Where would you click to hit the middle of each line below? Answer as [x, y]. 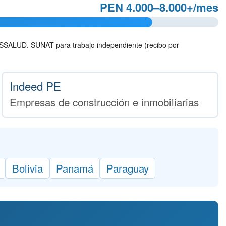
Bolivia [27, 168]
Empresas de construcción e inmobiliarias [104, 102]
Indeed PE [35, 86]
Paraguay [128, 168]
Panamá [75, 168]
